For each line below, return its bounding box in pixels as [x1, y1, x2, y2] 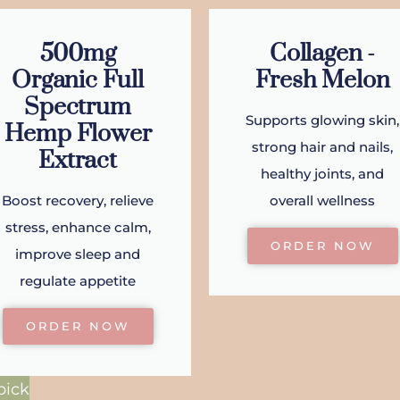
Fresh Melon [254, 65, 390, 96]
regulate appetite [20, 272, 136, 290]
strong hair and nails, [252, 138, 393, 156]
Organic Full [12, 65, 144, 96]
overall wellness [270, 192, 375, 210]
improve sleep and [15, 246, 140, 263]
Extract [38, 146, 117, 177]
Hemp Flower [4, 119, 152, 150]
